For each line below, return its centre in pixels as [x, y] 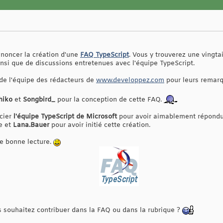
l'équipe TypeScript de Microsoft [65, 117]
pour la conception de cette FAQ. [110, 100]
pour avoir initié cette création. [100, 125]
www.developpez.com [130, 81]
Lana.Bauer [31, 125]
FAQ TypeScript [105, 55]
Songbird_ [39, 100]
